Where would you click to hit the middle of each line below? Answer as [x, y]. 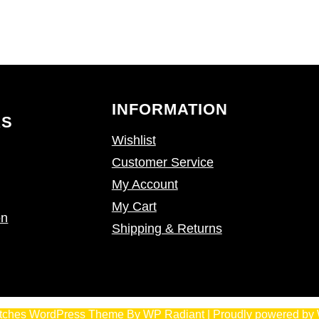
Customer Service [162, 162]
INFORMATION [169, 109]
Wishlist [134, 140]
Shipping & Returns [167, 228]
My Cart [134, 206]
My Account [145, 184]
